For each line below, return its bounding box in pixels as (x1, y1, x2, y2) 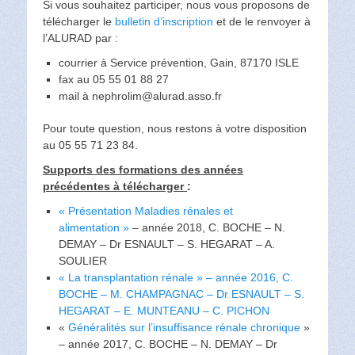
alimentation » (59, 221, 129, 235)
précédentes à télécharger (43, 180, 187, 193)
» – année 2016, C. (193, 271, 293, 284)
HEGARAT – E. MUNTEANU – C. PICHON (59, 304, 269, 318)
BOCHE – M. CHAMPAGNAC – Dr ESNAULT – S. (59, 288, 304, 301)
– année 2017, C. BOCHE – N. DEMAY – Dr (59, 338, 277, 351)
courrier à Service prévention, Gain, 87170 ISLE (59, 56, 299, 70)
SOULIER (59, 254, 107, 268)
